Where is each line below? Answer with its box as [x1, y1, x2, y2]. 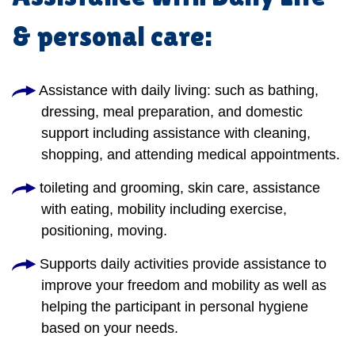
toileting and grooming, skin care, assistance [36, 180, 320, 197]
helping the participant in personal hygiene [41, 299, 308, 315]
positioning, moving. [41, 223, 167, 239]
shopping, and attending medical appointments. [41, 147, 340, 163]
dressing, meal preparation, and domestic [41, 104, 303, 120]
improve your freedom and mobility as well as [41, 277, 326, 294]
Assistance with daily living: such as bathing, [36, 82, 319, 99]
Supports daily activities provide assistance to [36, 256, 326, 273]
